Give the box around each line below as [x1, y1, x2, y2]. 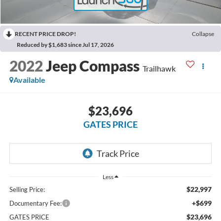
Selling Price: [9, 185, 45, 194]
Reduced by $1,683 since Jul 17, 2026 [17, 40, 114, 48]
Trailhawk [142, 64, 176, 74]
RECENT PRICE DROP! [15, 30, 76, 37]
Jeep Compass [45, 57, 140, 75]
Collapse [192, 30, 214, 37]
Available [13, 75, 45, 85]
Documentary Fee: [9, 199, 62, 208]
